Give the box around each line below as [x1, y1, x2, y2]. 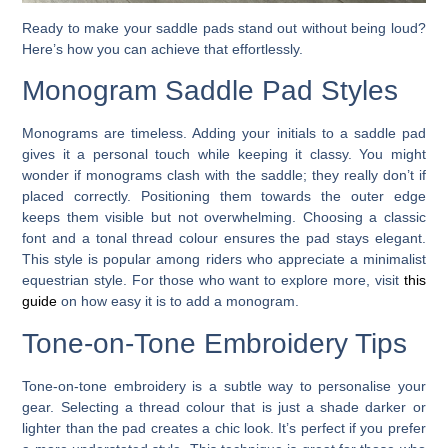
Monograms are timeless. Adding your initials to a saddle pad [22, 125, 426, 142]
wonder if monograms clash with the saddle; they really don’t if [22, 167, 426, 184]
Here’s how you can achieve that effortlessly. [22, 40, 304, 57]
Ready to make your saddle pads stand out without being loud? [22, 19, 426, 36]
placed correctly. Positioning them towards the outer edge [22, 188, 426, 205]
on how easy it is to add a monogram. [57, 293, 300, 310]
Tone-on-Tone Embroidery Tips [22, 327, 408, 359]
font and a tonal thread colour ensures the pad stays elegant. [22, 230, 426, 247]
